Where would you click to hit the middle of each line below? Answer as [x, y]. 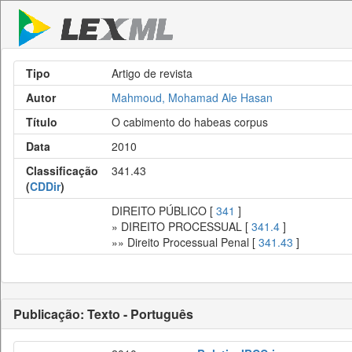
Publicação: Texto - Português [103, 314]
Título [42, 122]
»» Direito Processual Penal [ [185, 242]
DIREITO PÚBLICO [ [164, 211]
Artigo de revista [152, 73]
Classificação [62, 170]
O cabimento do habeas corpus [190, 122]
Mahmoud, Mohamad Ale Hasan [192, 97]
